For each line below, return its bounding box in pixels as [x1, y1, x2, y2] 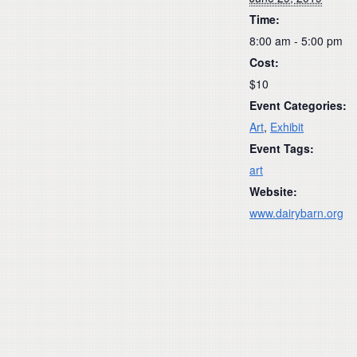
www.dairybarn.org [249, 204, 343, 221]
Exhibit [270, 118, 304, 135]
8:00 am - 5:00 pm [249, 32, 343, 49]
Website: [249, 182, 297, 199]
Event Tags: [249, 139, 314, 156]
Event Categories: [249, 96, 347, 113]
